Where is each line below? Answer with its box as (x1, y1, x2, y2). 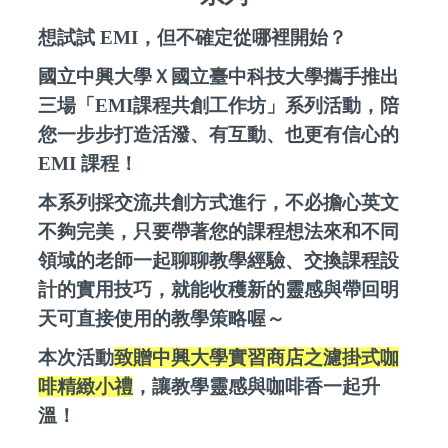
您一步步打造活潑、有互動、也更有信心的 (38, 124, 400, 146)
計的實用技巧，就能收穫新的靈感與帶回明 (38, 279, 400, 301)
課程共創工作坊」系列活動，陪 (133, 95, 400, 117)
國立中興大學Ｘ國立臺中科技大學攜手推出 (38, 66, 400, 88)
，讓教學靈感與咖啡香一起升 (133, 376, 381, 398)
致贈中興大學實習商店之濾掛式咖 (114, 347, 400, 369)
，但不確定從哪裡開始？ (138, 27, 348, 49)
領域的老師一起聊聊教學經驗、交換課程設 (38, 250, 400, 272)
